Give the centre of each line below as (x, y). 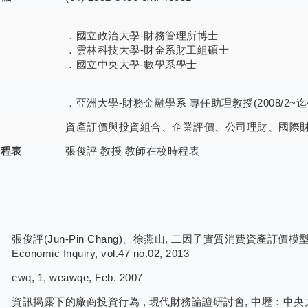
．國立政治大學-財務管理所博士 (142, 36)
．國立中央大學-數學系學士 (131, 65)
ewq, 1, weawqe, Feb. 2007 (77, 278)
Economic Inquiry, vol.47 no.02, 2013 (100, 254)
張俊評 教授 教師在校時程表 (132, 151)
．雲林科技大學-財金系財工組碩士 (147, 50)
